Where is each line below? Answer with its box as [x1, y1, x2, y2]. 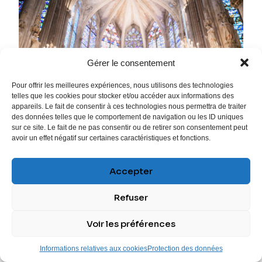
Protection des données [147, 244, 223, 253]
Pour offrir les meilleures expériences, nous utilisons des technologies [12, 81, 233, 89]
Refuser [114, 191, 148, 203]
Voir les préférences [87, 218, 175, 229]
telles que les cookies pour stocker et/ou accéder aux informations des [12, 92, 234, 100]
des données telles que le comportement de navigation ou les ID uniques [12, 113, 243, 121]
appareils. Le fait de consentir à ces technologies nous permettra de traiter [12, 102, 246, 111]
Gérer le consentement [87, 57, 175, 68]
